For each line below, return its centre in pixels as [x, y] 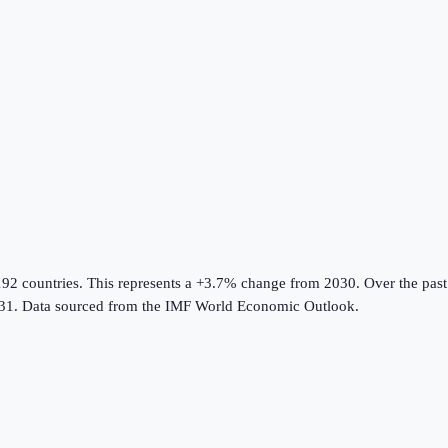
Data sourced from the [93, 306]
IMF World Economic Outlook [260, 306]
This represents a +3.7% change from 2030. [221, 283]
